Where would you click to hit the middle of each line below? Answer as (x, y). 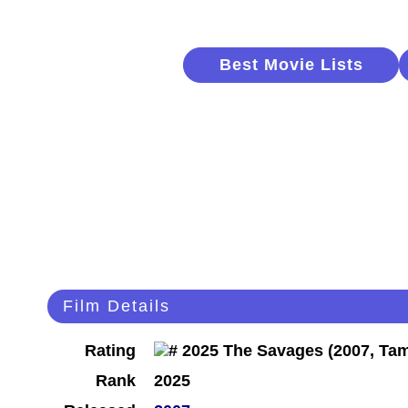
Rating (110, 351)
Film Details (117, 306)
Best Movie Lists (291, 65)
